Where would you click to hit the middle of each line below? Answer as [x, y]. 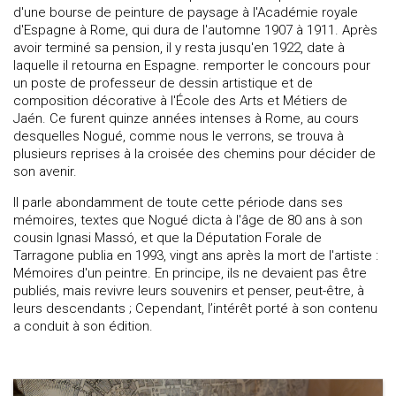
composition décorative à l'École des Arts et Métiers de [180, 101]
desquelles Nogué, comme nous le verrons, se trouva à [179, 137]
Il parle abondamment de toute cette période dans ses [178, 203]
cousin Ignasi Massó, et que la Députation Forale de [168, 238]
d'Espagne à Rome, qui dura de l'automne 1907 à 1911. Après [195, 30]
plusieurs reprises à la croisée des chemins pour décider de [194, 154]
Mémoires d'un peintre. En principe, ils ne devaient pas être [190, 274]
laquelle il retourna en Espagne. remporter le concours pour [192, 66]
